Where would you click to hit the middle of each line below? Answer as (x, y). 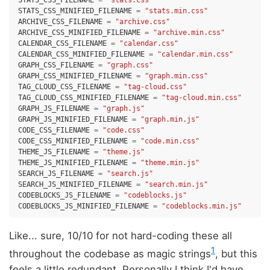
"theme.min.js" (170, 163)
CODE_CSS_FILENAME (54, 130)
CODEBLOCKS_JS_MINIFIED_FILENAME (83, 206)
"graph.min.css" (176, 76)
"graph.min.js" (170, 120)
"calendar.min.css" (195, 55)
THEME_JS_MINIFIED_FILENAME (73, 163)
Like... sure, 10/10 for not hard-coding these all (121, 236)
